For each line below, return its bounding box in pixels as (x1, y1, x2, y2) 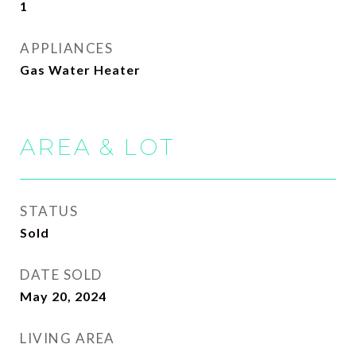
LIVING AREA (20, 330, 115, 346)
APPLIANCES (20, 40, 113, 56)
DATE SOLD (20, 266, 103, 283)
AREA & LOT (20, 133, 175, 161)
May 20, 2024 (20, 288, 106, 304)
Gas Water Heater (20, 62, 141, 77)
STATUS (20, 203, 78, 219)
